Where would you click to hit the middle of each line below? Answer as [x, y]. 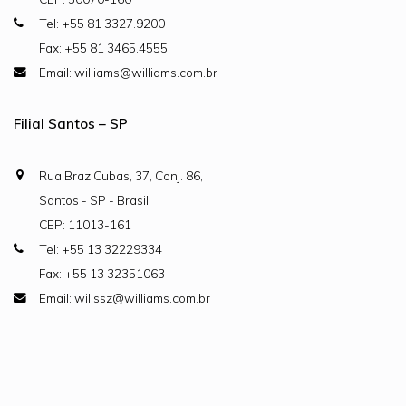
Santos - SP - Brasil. [95, 200]
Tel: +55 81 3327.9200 [102, 23]
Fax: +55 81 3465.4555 [103, 48]
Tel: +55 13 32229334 [101, 249]
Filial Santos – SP [71, 124]
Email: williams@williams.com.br [128, 72]
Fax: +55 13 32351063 [102, 273]
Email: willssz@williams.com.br [125, 298]
